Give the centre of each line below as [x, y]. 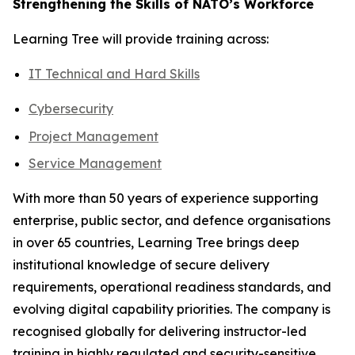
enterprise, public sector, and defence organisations [172, 221]
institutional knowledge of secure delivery [141, 265]
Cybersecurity [71, 109]
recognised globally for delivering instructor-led [160, 332]
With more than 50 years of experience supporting [166, 198]
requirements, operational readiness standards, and [172, 287]
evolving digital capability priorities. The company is [172, 309]
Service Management [95, 164]
